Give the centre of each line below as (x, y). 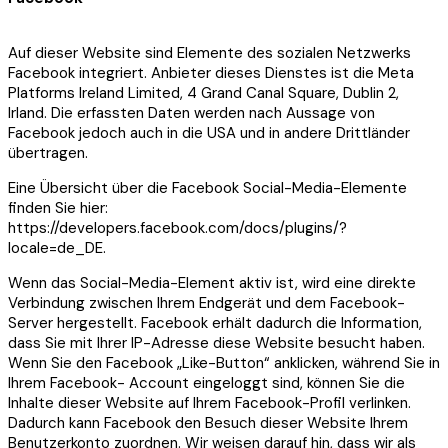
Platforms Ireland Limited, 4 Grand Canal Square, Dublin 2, (203, 93)
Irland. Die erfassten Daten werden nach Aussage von (191, 113)
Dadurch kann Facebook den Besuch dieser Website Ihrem (208, 423)
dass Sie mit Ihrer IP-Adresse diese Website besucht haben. (216, 343)
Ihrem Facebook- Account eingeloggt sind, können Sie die (206, 383)
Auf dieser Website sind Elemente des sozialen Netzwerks (209, 53)
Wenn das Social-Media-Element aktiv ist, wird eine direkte (212, 283)
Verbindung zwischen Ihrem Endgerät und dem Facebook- (206, 303)
